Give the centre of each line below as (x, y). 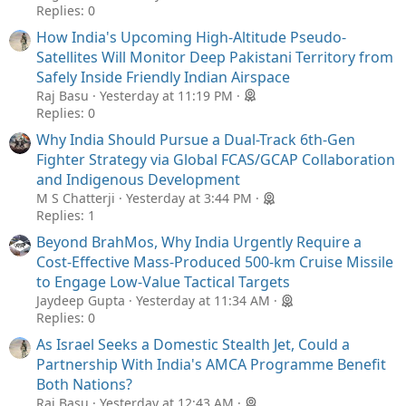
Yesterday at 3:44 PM (189, 198)
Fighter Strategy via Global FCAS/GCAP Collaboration (216, 159)
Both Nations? (84, 385)
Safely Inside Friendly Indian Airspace (163, 77)
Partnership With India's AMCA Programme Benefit (211, 365)
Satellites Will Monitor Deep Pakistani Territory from (215, 57)
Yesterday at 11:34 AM (203, 300)
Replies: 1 (66, 215)
